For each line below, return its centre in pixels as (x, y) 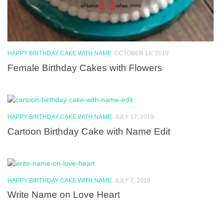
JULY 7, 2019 (132, 180)
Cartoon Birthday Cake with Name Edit (89, 131)
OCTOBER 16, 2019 (142, 54)
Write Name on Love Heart (64, 195)
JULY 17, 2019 (134, 117)
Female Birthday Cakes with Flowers (85, 67)
